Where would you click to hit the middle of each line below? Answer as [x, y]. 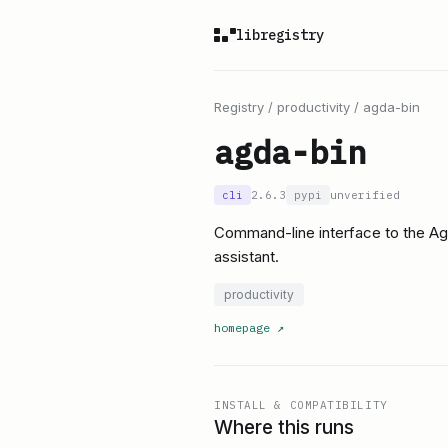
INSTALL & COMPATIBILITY [301, 405]
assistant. [246, 256]
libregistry [280, 35]
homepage [242, 327]
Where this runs [284, 427]
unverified [365, 195]
